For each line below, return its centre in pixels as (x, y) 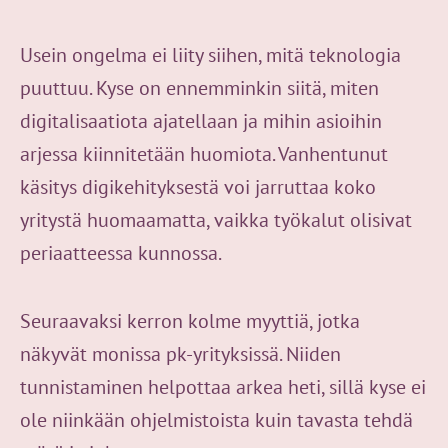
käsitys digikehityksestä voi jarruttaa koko (198, 186)
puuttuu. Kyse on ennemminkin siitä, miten (199, 87)
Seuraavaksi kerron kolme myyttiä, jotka (190, 320)
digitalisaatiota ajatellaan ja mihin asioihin (201, 120)
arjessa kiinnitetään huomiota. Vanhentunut (204, 153)
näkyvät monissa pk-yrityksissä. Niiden (180, 353)
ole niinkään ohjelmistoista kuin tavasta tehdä (216, 419)
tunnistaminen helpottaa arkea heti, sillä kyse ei (223, 386)
